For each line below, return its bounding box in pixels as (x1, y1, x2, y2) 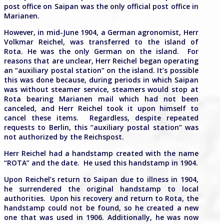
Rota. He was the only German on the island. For (4, 46, 198, 56)
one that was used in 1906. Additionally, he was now (4, 212, 198, 222)
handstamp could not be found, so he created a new (4, 203, 198, 212)
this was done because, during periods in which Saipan (4, 75, 198, 84)
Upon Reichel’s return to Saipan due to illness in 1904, (4, 174, 198, 184)
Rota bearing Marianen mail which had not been (4, 94, 198, 103)
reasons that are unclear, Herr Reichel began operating (4, 56, 198, 65)
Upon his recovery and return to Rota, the (49, 193, 198, 203)
